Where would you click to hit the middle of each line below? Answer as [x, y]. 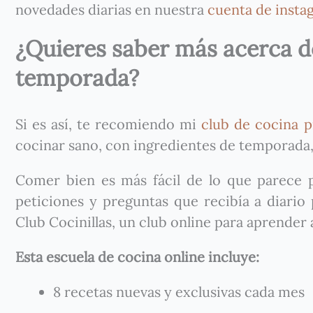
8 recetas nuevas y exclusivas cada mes [179, 292]
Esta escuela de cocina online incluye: [139, 257]
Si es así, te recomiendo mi [106, 124]
